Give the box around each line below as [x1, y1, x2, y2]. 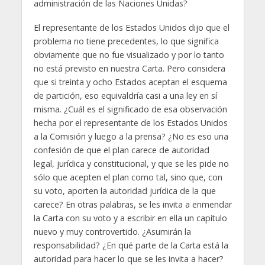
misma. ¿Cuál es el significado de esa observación [33, 103, 227, 115]
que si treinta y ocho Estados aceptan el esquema [33, 76, 227, 88]
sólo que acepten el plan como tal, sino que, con [33, 171, 222, 183]
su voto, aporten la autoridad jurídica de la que [33, 185, 216, 196]
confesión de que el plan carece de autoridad [33, 144, 209, 156]
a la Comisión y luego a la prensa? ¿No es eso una [33, 130, 228, 142]
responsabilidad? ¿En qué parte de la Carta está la [33, 239, 228, 251]
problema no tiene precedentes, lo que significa [33, 35, 219, 47]
